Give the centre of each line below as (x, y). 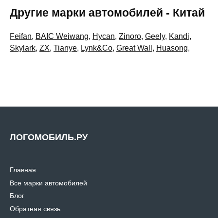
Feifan (21, 36)
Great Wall (134, 48)
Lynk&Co (97, 48)
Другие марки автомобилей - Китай (107, 13)
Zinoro (130, 36)
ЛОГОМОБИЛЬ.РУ (49, 137)
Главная (23, 170)
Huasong (172, 48)
